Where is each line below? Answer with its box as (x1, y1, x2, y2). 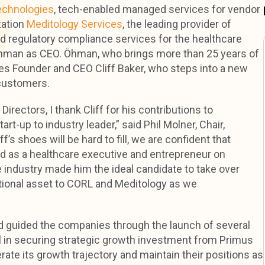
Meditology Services (27, 18, 122, 31)
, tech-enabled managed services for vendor (54, 3, 260, 16)
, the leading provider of (122, 18, 231, 31)
